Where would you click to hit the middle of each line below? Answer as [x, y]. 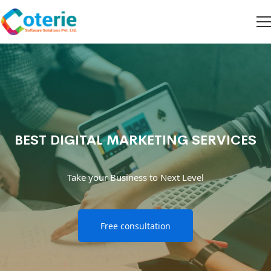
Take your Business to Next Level [135, 177]
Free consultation [135, 226]
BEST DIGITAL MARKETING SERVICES [135, 140]
